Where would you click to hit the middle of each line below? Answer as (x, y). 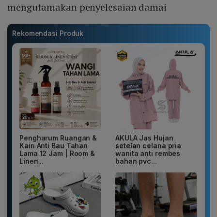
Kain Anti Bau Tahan (54, 146)
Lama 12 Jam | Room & (57, 154)
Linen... (32, 161)
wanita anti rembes (148, 154)
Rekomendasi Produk (48, 33)
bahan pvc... (136, 161)
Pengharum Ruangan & (58, 138)
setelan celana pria (148, 146)
